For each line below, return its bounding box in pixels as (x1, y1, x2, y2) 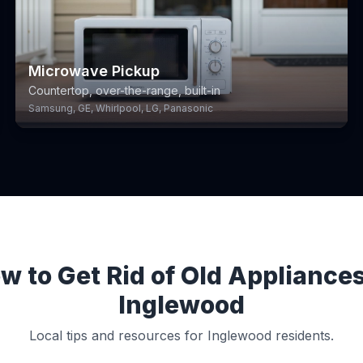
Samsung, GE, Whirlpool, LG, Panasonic (28, 102, 213, 114)
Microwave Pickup (28, 62, 160, 79)
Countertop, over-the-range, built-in (28, 83, 220, 97)
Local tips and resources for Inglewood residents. (29, 327, 334, 344)
